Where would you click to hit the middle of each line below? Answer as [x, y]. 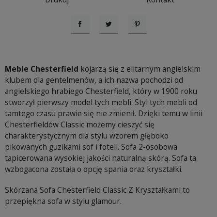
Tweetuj [119, 33]
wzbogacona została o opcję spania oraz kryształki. [94, 169]
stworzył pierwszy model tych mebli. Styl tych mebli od [101, 102]
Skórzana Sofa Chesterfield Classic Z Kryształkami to [97, 190]
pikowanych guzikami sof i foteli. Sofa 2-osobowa [91, 147]
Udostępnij [96, 33]
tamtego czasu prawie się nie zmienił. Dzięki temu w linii [104, 114]
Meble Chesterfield [42, 69]
